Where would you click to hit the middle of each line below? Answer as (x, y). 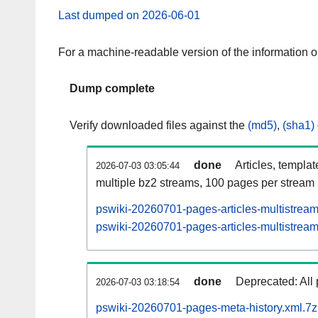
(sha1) (298, 126)
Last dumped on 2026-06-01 (129, 15)
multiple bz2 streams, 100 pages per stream (205, 183)
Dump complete (112, 89)
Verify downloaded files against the (159, 126)
